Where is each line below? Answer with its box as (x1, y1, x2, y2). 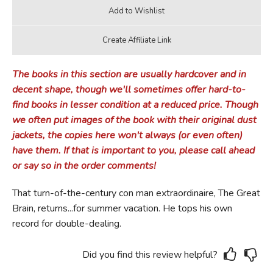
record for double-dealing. (12, 216, 121, 230)
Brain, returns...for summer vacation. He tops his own (12, 201, 232, 215)
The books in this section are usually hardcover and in (12, 67, 246, 81)
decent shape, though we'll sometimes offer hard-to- (12, 82, 246, 96)
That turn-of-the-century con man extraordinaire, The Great (12, 186, 260, 200)
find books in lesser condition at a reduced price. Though (12, 97, 258, 112)
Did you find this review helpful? (82, 247, 218, 261)
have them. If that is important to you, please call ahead (12, 143, 255, 157)
